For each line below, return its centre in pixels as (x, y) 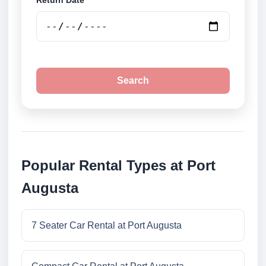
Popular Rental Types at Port (118, 166)
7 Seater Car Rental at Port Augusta (107, 226)
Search (133, 81)
